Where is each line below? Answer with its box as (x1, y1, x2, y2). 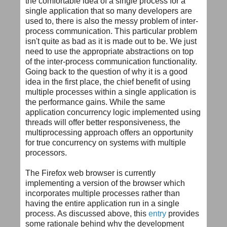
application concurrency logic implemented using (25, 107, 201, 117)
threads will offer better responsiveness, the (25, 118, 180, 127)
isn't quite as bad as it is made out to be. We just (25, 36, 197, 46)
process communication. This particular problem (25, 26, 197, 35)
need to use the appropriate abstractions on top (25, 47, 194, 56)
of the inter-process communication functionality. (25, 57, 197, 66)
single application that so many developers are (25, 6, 192, 15)
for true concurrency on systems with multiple (25, 138, 186, 147)
